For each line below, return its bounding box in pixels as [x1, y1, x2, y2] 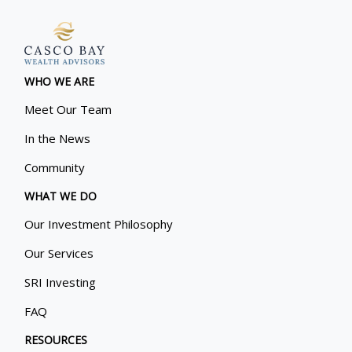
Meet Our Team [24, 101, 112, 117]
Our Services [24, 244, 94, 261]
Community [24, 159, 86, 175]
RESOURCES [24, 332, 88, 347]
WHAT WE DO [24, 188, 97, 203]
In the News [24, 130, 91, 146]
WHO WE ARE [24, 73, 95, 89]
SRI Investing [24, 273, 97, 290]
